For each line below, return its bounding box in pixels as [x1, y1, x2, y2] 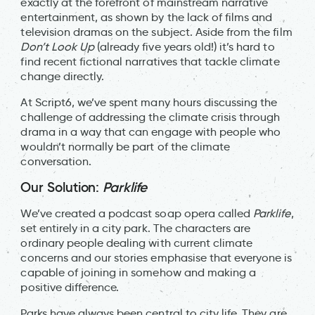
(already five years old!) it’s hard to [94, 39, 275, 53]
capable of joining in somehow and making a [20, 265, 257, 279]
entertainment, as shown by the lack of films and [20, 10, 273, 24]
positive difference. [20, 280, 120, 294]
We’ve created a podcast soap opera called [20, 206, 254, 220]
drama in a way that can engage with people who [20, 124, 281, 139]
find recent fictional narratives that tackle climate [20, 54, 280, 68]
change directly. [20, 69, 105, 83]
